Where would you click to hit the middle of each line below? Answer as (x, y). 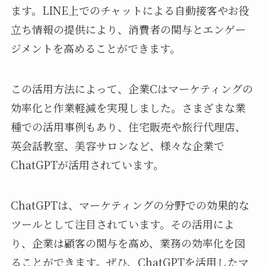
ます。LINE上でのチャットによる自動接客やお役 (130, 10)
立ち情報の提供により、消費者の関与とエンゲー (128, 29)
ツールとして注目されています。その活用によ (122, 224)
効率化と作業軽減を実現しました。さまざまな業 (128, 108)
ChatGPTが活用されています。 (87, 165)
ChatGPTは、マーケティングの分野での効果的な (130, 205)
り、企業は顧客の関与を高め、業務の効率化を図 (128, 243)
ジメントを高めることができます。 (95, 48)
